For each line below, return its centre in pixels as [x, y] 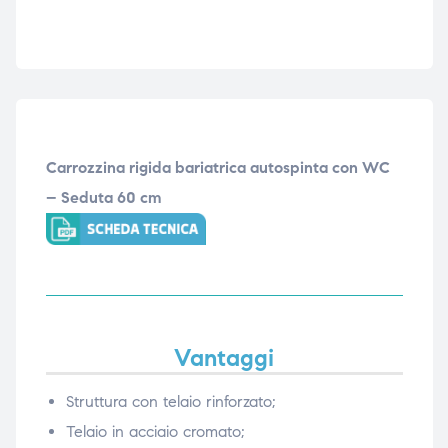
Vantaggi [224, 358]
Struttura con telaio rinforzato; [170, 402]
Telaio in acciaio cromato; [155, 432]
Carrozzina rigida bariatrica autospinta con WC [217, 167]
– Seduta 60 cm [103, 197]
